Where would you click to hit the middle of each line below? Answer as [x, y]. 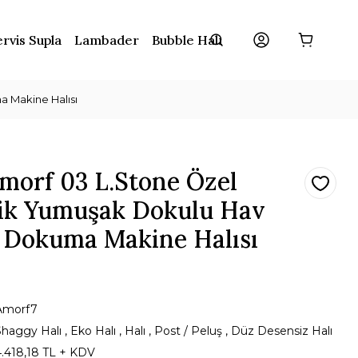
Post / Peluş [188, 331]
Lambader [106, 40]
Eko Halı [93, 331]
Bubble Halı [187, 40]
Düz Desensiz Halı [282, 331]
